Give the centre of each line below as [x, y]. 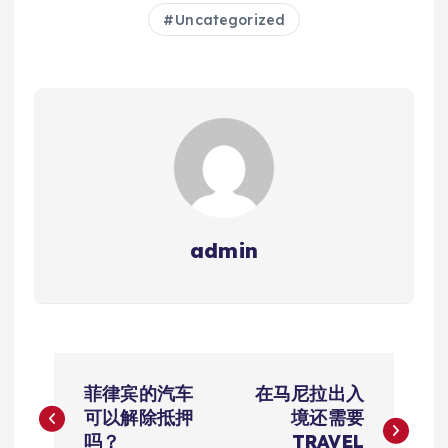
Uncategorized [230, 19]
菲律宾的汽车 [138, 393]
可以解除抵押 [138, 417]
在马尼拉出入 [309, 393]
